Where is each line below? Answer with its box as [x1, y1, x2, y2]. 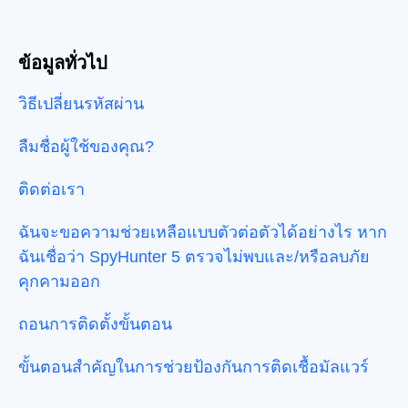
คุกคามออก [18, 272, 100, 291]
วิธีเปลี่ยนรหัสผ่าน [18, 95, 144, 114]
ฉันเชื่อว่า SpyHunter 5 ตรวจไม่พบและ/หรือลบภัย [18, 248, 370, 267]
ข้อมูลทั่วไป [18, 53, 107, 74]
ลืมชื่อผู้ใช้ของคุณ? [18, 138, 154, 157]
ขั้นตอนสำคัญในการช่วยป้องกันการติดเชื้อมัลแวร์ [18, 358, 369, 377]
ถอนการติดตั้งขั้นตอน [18, 315, 172, 334]
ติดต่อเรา [18, 180, 85, 199]
